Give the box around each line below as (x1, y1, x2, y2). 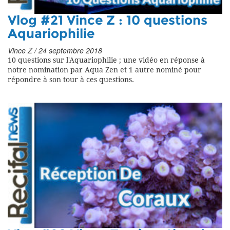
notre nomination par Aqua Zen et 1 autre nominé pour (8, 66, 201, 75)
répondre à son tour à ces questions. (8, 75, 134, 85)
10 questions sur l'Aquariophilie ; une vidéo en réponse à (8, 56, 205, 65)
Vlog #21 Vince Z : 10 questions (8, 13, 207, 29)
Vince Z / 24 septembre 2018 (8, 45, 102, 56)
